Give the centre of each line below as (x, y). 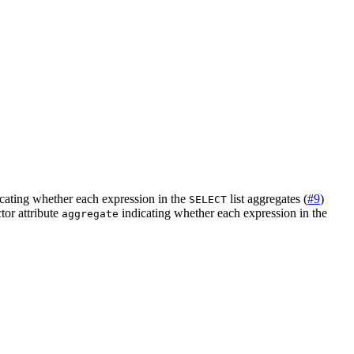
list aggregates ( (267, 199)
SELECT (208, 200)
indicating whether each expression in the (223, 213)
